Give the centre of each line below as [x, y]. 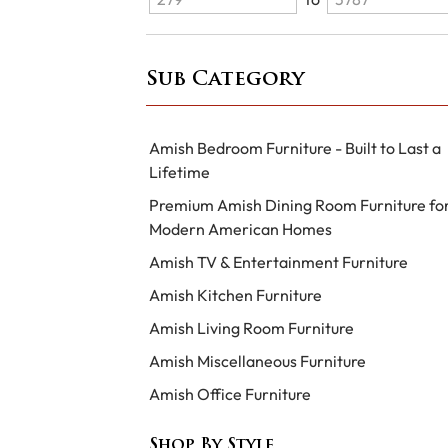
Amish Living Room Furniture [251, 327]
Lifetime [179, 171]
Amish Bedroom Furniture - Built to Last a [294, 147]
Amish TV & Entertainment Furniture [278, 261]
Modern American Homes [240, 228]
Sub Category [224, 79]
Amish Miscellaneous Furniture [257, 360]
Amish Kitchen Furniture [235, 294]
